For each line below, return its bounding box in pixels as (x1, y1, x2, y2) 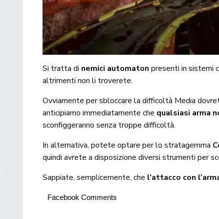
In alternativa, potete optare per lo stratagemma (43, 139, 213, 151)
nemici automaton (81, 63, 150, 74)
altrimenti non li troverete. (43, 75, 133, 86)
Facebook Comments (47, 193, 117, 201)
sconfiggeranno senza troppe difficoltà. (43, 119, 176, 131)
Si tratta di (43, 63, 82, 74)
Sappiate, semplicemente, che (43, 172, 148, 183)
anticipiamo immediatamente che (43, 107, 157, 118)
